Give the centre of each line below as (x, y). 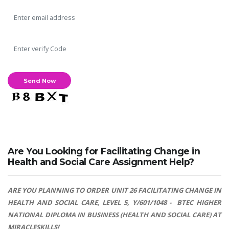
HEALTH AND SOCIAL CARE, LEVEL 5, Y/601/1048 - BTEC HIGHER (114, 203)
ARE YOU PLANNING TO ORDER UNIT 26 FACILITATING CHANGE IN (114, 190)
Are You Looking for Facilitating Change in (104, 151)
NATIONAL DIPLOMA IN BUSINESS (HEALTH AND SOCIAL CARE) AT (114, 215)
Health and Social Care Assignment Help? (101, 162)
